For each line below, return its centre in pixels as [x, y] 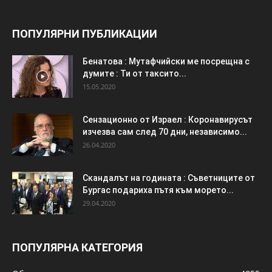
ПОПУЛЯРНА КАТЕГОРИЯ [77, 248]
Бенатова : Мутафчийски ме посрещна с [166, 62]
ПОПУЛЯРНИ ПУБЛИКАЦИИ [85, 34]
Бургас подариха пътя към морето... [158, 190]
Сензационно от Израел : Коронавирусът [168, 120]
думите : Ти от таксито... [134, 74]
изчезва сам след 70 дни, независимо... [165, 132]
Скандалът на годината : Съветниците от [169, 178]
